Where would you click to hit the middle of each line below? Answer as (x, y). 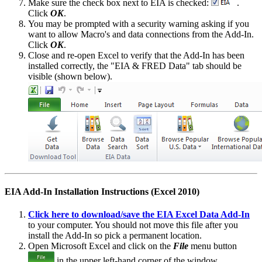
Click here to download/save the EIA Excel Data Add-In (139, 215)
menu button (213, 246)
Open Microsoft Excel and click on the (101, 246)
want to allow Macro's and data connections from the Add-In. (141, 34)
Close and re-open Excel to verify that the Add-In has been (136, 55)
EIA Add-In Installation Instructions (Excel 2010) (102, 192)
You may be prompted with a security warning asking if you (139, 23)
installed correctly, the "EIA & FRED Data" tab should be (135, 65)
